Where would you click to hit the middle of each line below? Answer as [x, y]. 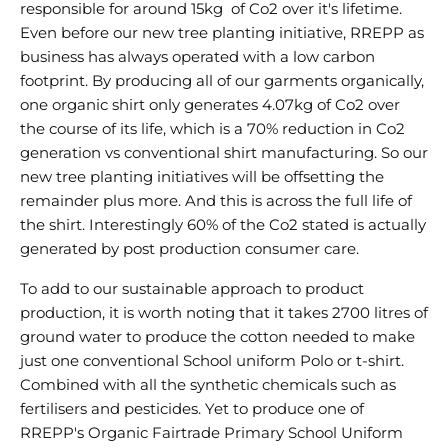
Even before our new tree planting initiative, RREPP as [222, 32]
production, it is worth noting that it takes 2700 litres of [224, 312]
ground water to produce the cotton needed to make [217, 336]
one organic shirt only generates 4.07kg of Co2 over [210, 104]
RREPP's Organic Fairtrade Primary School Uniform [211, 432]
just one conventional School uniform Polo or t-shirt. [212, 360]
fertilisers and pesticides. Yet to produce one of [192, 408]
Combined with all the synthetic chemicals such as [208, 384]
